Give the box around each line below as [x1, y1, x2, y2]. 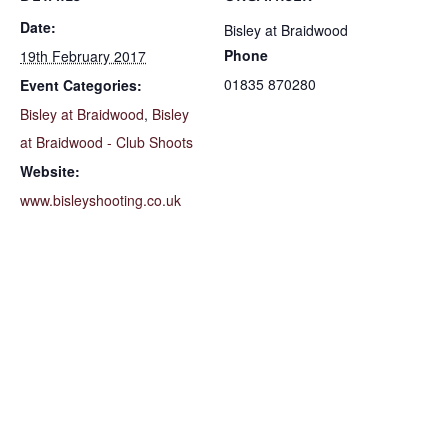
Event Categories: [20, 75, 142, 95]
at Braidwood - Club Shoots [20, 132, 193, 152]
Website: [20, 161, 80, 181]
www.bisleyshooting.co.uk [20, 190, 181, 210]
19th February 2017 [20, 46, 146, 66]
